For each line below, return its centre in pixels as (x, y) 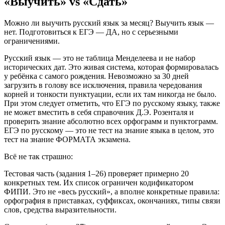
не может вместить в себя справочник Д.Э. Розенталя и (99, 112)
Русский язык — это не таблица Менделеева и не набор (100, 58)
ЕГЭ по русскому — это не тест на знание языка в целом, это (109, 130)
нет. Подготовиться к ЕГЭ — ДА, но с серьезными (91, 32)
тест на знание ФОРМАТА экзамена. (67, 139)
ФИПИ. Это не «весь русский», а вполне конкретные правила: (112, 191)
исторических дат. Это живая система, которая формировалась (111, 67)
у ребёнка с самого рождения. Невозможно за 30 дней (96, 76)
